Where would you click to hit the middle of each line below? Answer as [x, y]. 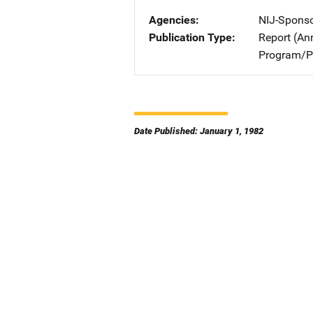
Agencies [172, 20]
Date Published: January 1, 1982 [199, 131]
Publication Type [190, 37]
